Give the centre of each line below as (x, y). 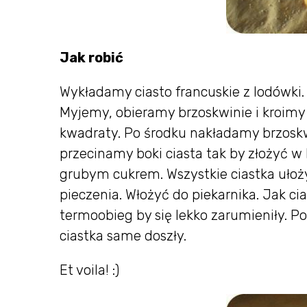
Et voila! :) (89, 270)
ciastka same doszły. (123, 236)
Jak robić (91, 58)
